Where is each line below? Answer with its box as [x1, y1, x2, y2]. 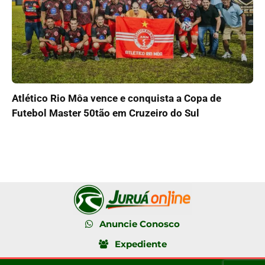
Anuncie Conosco [99, 218, 180, 230]
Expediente [114, 238, 167, 250]
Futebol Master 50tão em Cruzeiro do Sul [12, 106, 199, 119]
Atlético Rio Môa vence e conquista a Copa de [12, 92, 221, 104]
